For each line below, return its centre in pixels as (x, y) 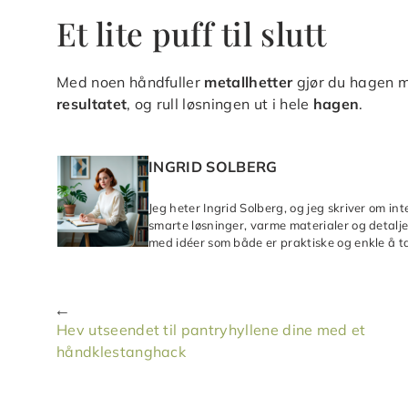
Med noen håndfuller (131, 82)
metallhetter (249, 82)
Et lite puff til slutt (192, 33)
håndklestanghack (122, 351)
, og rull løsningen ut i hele (220, 103)
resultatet (92, 103)
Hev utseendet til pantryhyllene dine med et (211, 329)
